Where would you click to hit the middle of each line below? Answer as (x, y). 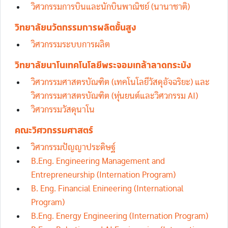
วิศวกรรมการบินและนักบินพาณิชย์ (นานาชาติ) (110, 7)
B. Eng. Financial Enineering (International (107, 189)
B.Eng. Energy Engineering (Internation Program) (120, 216)
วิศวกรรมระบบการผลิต (70, 45)
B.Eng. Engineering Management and (98, 161)
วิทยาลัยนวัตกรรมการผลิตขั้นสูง (76, 27)
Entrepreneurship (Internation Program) (103, 175)
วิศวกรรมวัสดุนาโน (63, 110)
